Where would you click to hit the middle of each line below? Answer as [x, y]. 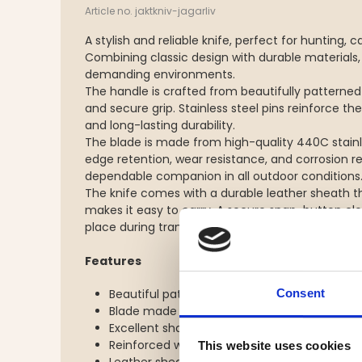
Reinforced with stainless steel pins [207, 345]
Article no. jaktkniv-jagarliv [150, 11]
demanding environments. [160, 74]
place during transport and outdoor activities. [213, 227]
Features [113, 261]
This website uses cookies [274, 346]
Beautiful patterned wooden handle [210, 294]
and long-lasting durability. [160, 125]
